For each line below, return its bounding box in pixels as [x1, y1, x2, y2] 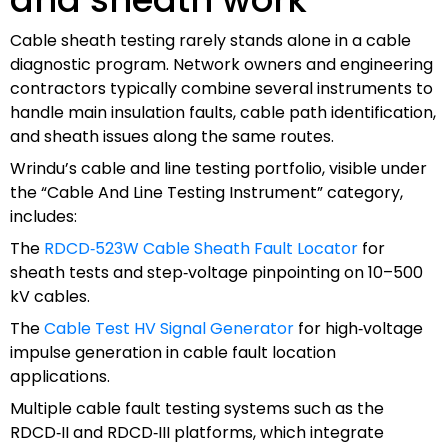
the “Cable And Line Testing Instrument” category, [10, 180, 403, 204]
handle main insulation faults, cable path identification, [10, 100, 436, 124]
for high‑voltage [294, 316, 423, 340]
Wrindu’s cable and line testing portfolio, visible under [10, 156, 427, 180]
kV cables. [10, 284, 90, 308]
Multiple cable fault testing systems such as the [10, 396, 384, 420]
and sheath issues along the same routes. [10, 124, 334, 148]
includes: [10, 204, 77, 228]
